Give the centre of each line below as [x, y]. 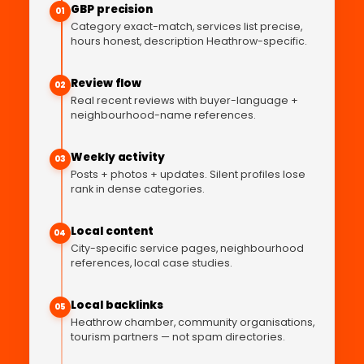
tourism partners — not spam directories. [178, 337]
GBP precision [112, 10]
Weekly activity [118, 158]
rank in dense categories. [138, 189]
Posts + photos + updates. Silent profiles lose [188, 175]
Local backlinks [117, 305]
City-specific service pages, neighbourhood [187, 249]
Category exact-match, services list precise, [186, 27]
